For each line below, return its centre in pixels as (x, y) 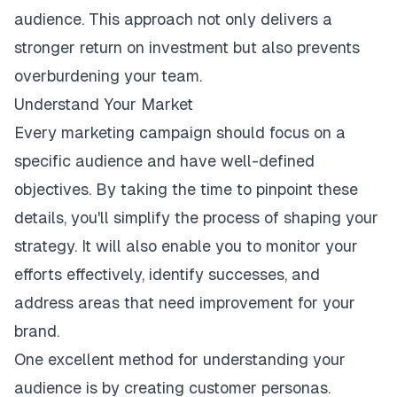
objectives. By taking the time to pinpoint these (186, 189)
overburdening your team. (108, 76)
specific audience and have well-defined (164, 161)
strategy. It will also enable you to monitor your (186, 246)
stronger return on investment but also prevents (187, 47)
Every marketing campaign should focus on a (180, 132)
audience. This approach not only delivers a (173, 19)
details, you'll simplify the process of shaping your (196, 218)
